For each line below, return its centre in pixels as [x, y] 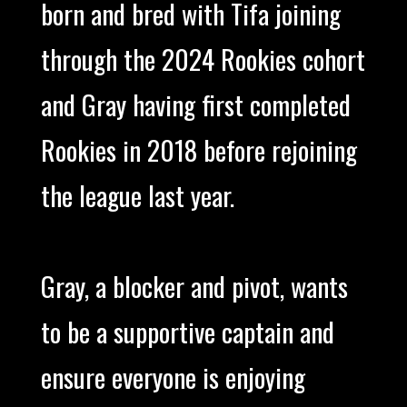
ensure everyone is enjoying [173, 377]
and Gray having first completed [195, 105]
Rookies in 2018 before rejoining [199, 150]
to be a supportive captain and [187, 332]
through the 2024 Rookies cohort [203, 60]
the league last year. [137, 196]
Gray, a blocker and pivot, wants [194, 287]
